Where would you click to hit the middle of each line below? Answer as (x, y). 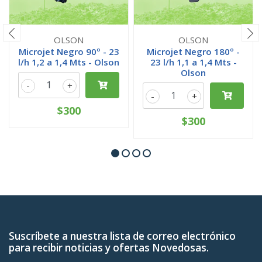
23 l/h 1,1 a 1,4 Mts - (193, 62)
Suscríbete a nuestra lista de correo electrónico (122, 236)
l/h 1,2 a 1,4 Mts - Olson (69, 62)
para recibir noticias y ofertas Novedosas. (109, 248)
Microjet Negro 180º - (193, 51)
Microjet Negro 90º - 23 (69, 51)
